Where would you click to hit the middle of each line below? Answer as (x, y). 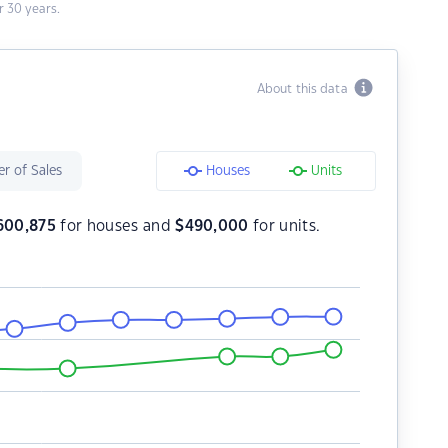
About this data (305, 89)
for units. (284, 226)
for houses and (116, 226)
